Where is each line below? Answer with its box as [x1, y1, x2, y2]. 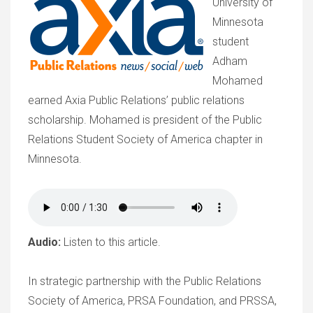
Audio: [28, 235, 64, 249]
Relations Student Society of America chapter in [28, 133, 263, 146]
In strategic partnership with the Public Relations [28, 275, 261, 288]
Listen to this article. [64, 235, 161, 249]
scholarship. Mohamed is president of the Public [28, 113, 262, 126]
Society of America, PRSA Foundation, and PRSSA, [28, 294, 277, 307]
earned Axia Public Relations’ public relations [28, 94, 245, 107]
